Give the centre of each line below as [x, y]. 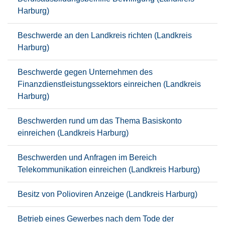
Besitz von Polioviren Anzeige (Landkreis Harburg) [107, 194]
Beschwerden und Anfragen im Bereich [87, 157]
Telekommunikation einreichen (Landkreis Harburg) [109, 170]
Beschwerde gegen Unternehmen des [85, 72]
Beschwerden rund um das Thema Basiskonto [100, 121]
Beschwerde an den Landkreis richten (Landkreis [105, 35]
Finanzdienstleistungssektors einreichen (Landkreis [109, 84]
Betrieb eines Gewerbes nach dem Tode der [96, 219]
